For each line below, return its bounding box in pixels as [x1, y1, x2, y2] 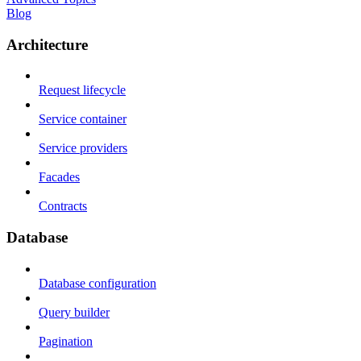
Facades [39, 170, 80, 185]
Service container [39, 112, 127, 127]
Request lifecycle [39, 83, 126, 98]
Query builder [39, 305, 110, 319]
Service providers [39, 141, 127, 156]
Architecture [6, 35, 88, 53]
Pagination [39, 334, 93, 348]
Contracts [39, 199, 87, 214]
